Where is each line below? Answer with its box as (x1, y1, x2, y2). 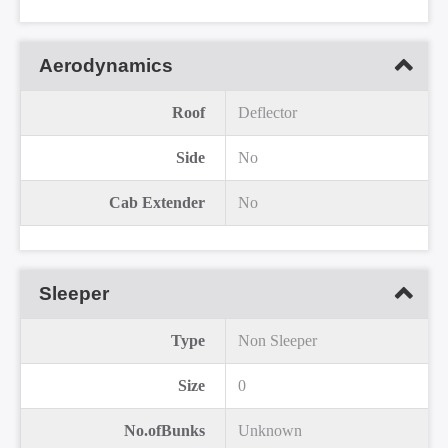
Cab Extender (109, 194, 205, 212)
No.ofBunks (124, 422, 205, 440)
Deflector (238, 104, 297, 122)
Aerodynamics (39, 55, 174, 77)
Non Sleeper (238, 332, 317, 350)
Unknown (238, 422, 302, 440)
